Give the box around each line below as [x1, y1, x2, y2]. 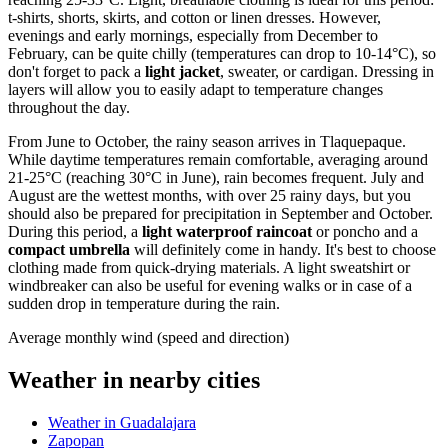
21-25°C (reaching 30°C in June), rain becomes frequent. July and [8, 169, 424, 187]
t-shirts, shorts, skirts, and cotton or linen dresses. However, [8, 9, 381, 27]
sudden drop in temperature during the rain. [8, 295, 280, 313]
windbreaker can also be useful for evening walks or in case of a [8, 277, 412, 295]
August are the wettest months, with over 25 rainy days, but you [8, 187, 411, 205]
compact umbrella [8, 241, 130, 259]
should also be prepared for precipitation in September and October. [8, 205, 433, 223]
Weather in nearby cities [8, 367, 260, 394]
